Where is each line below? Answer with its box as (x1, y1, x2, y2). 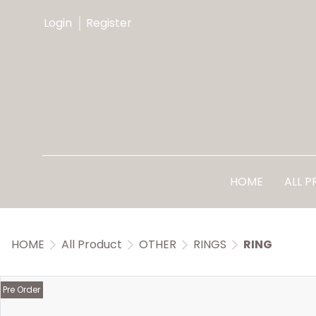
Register (86, 15, 132, 31)
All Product (61, 236, 122, 253)
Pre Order (3, 284, 40, 296)
